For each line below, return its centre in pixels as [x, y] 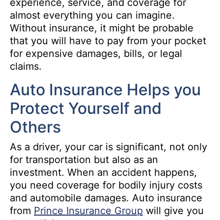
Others [35, 127]
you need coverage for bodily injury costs [106, 185]
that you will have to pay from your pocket [108, 41]
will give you [173, 211]
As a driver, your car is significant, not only [109, 147]
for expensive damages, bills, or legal [96, 54]
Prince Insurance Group [88, 211]
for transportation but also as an [84, 160]
